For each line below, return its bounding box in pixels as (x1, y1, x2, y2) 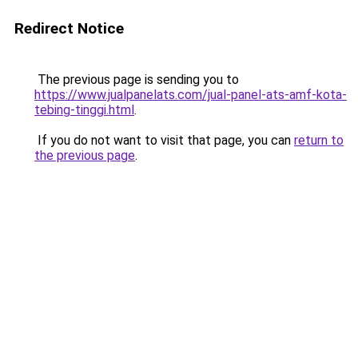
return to (294, 133, 344, 148)
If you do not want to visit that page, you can (34, 133, 294, 148)
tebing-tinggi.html (34, 102, 134, 117)
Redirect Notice (14, 19, 124, 38)
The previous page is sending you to (34, 72, 239, 87)
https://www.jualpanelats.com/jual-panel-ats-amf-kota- (34, 87, 347, 102)
